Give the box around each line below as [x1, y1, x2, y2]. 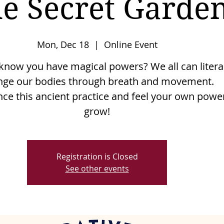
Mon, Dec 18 [36, 38, 89, 51]
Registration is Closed [56, 151, 138, 162]
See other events [65, 163, 129, 174]
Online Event [103, 38, 157, 51]
